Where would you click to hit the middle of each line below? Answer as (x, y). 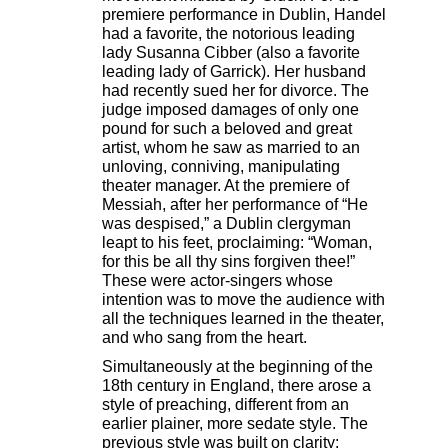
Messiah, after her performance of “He (235, 205)
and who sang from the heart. (204, 338)
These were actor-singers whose (217, 281)
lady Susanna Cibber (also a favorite (231, 53)
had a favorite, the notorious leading (228, 34)
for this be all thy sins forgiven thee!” (228, 262)
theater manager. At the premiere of (225, 186)
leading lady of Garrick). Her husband (234, 72)
